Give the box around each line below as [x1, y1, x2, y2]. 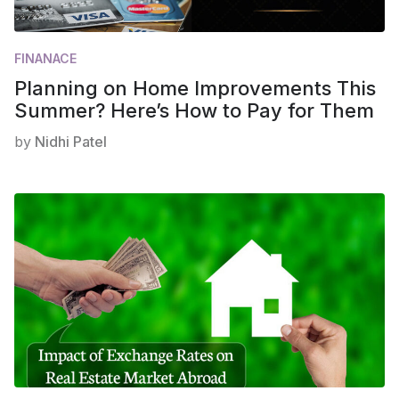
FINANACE [14, 51, 77, 67]
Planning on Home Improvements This [14, 77, 376, 101]
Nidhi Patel [35, 133, 107, 151]
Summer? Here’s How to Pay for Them [14, 99, 374, 123]
